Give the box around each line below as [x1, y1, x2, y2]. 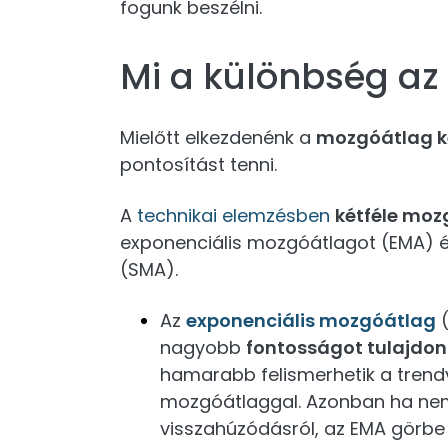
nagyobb [160, 335, 246, 360]
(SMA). [120, 257, 178, 282]
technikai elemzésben [137, 203, 330, 228]
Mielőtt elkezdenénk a [120, 125, 316, 150]
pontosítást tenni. [120, 152, 277, 177]
